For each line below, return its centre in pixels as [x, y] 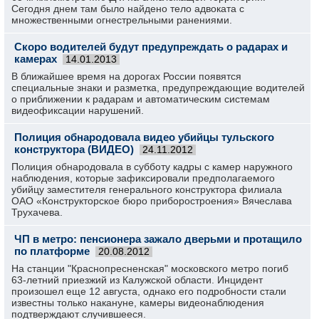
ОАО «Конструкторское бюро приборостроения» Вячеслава [152, 201]
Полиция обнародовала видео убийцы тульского [144, 137]
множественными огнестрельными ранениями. [122, 20]
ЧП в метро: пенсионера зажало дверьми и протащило [158, 239]
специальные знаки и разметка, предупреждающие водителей [158, 88]
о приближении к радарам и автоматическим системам [141, 99]
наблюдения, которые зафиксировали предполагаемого [143, 178]
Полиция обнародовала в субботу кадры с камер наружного [152, 167]
